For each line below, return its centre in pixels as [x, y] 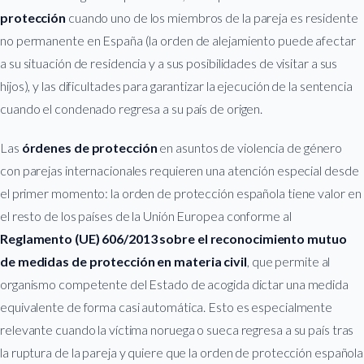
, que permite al [288, 261]
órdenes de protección [89, 147]
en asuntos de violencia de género [250, 147]
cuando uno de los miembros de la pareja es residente [212, 17]
